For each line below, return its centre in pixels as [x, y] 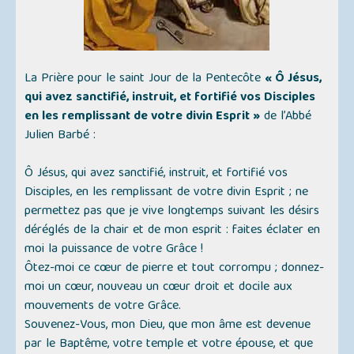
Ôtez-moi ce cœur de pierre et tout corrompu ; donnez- [175, 269]
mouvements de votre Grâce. [103, 307]
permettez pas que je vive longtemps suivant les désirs [172, 212]
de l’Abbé [286, 117]
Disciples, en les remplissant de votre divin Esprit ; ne [167, 193]
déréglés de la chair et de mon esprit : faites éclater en [173, 231]
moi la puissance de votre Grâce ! [114, 250]
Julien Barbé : [60, 136]
